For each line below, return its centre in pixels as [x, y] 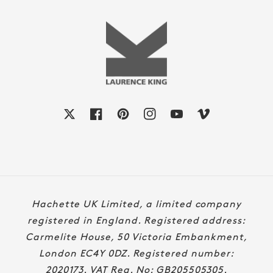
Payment [159, 194]
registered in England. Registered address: [136, 220]
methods [158, 212]
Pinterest [150, 115]
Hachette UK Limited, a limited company [136, 204]
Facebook [123, 115]
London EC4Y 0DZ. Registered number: [136, 253]
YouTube [200, 115]
